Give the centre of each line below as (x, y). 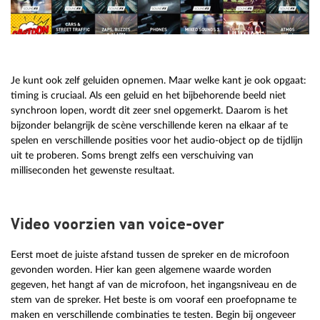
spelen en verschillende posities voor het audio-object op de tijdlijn (157, 140)
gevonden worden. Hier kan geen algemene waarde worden (141, 269)
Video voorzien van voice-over (117, 225)
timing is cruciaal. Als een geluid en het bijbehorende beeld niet (148, 95)
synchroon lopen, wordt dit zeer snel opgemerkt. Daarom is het (149, 110)
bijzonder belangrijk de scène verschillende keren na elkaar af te (149, 125)
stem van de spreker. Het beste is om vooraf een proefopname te (154, 299)
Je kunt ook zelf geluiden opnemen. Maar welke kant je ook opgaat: (159, 80)
